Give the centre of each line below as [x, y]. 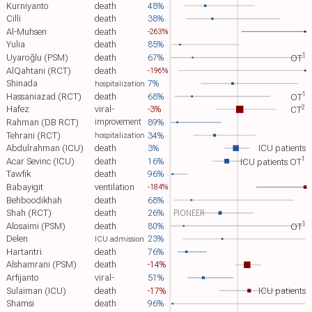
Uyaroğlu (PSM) [38, 58]
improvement [118, 122]
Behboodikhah [34, 200]
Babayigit [25, 187]
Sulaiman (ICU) [37, 291]
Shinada [22, 84]
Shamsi [21, 304]
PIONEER [189, 213]
